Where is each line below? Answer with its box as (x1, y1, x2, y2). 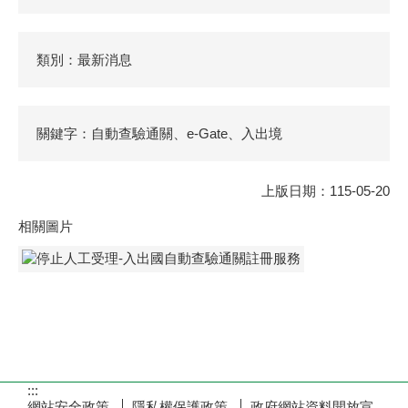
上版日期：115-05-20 (261, 183, 390, 199)
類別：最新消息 (36, 52, 132, 68)
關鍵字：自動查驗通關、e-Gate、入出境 (36, 126, 282, 142)
